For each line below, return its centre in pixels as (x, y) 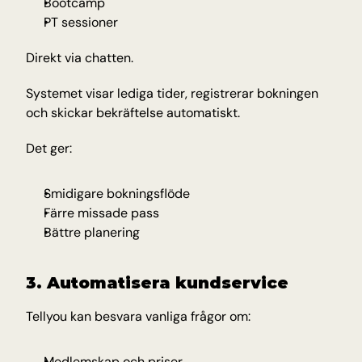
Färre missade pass (101, 213)
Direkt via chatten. (80, 58)
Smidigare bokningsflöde (117, 194)
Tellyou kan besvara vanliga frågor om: (138, 316)
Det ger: (49, 148)
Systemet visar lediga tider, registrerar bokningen (172, 93)
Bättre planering (92, 232)
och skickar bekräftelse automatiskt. (133, 113)
